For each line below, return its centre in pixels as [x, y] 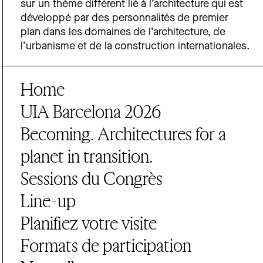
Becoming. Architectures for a [124, 134]
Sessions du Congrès [92, 179]
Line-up [48, 201]
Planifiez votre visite [89, 223]
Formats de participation [106, 246]
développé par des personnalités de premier [125, 19]
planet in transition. [87, 156]
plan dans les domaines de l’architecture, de [123, 33]
